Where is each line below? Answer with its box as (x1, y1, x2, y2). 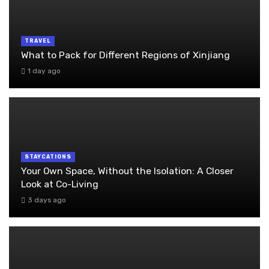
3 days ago (27, 196, 66, 205)
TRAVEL (25, 37, 51, 44)
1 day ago (27, 67, 61, 76)
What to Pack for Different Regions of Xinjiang (21, 49, 230, 61)
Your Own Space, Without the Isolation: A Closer (21, 165, 234, 177)
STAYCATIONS (25, 153, 71, 160)
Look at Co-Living (21, 178, 98, 190)
